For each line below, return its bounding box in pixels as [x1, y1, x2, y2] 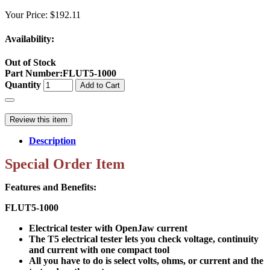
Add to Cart [80, 80, 120, 90]
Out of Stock [5, 57, 56, 67]
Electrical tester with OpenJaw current [29, 222, 187, 233]
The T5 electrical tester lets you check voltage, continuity [29, 233, 259, 244]
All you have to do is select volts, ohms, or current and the [29, 255, 263, 266]
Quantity [5, 79, 41, 90]
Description [29, 135, 76, 146]
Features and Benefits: [5, 181, 96, 192]
